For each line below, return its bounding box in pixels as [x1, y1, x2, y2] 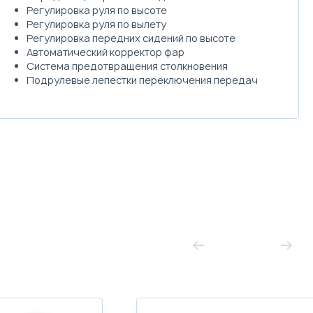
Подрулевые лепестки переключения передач [27, 73, 259, 87]
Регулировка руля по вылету [27, 17, 167, 31]
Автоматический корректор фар [27, 45, 185, 59]
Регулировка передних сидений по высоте [27, 31, 236, 45]
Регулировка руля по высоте [27, 3, 168, 17]
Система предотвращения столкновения [27, 59, 228, 73]
